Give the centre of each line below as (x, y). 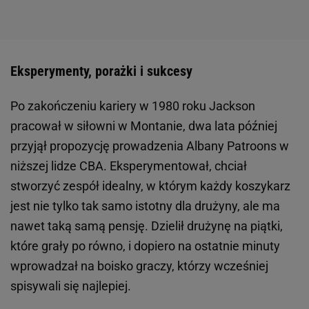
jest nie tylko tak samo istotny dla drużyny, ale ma (145, 206)
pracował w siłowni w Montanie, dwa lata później (144, 126)
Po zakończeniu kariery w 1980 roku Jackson (133, 106)
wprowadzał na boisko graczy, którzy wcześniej (139, 266)
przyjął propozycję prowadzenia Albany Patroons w (150, 146)
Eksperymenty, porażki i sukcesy (101, 71)
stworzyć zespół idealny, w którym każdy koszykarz (150, 186)
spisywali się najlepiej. (71, 286)
